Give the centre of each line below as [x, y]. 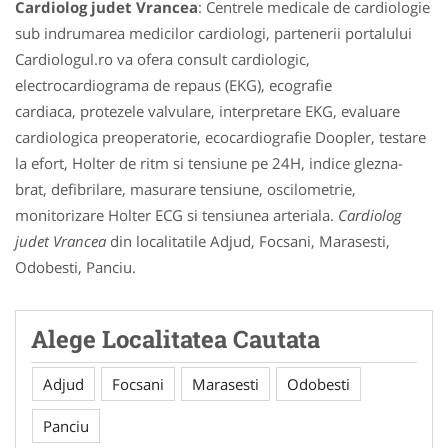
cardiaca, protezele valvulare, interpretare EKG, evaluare [207, 111]
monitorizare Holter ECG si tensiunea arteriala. [176, 215]
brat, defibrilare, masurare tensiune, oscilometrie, [185, 189]
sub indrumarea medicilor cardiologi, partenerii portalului [213, 33]
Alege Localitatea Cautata [175, 339]
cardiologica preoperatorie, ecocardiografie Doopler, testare [220, 137]
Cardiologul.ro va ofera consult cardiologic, [162, 59]
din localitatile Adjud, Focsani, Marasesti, [248, 241]
